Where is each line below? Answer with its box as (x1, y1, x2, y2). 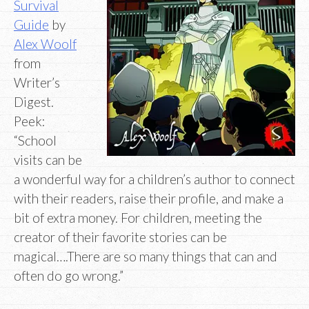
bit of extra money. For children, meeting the (14, 210, 262, 226)
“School (14, 132, 57, 149)
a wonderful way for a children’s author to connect (14, 171, 295, 188)
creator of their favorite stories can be (14, 229, 227, 246)
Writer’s (14, 74, 60, 91)
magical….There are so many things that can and (14, 248, 277, 265)
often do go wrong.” (14, 268, 123, 284)
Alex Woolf (14, 36, 77, 52)
